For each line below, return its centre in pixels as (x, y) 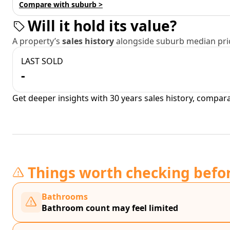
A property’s (37, 41)
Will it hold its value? (102, 26)
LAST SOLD (42, 61)
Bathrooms (65, 197)
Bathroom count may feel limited (110, 208)
